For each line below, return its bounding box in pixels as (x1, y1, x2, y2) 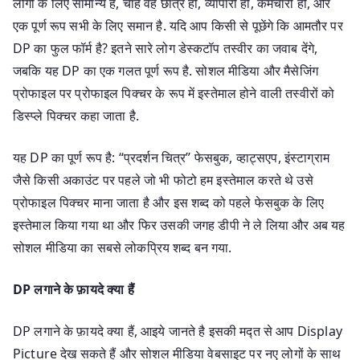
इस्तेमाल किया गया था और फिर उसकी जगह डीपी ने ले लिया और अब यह (13, 215, 346, 234)
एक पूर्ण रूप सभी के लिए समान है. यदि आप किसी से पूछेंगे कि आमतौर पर (13, 16, 343, 35)
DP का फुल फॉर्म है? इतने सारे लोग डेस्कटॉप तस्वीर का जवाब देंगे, (13, 39, 318, 57)
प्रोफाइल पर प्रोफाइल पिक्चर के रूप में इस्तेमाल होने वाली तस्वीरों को (13, 84, 335, 102)
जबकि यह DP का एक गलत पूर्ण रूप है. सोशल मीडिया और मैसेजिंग (13, 61, 318, 80)
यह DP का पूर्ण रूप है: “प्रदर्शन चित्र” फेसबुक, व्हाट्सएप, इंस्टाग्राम (13, 148, 329, 166)
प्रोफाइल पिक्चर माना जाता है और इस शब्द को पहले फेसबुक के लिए (13, 193, 325, 211)
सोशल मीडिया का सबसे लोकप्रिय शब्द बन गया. (13, 238, 232, 256)
